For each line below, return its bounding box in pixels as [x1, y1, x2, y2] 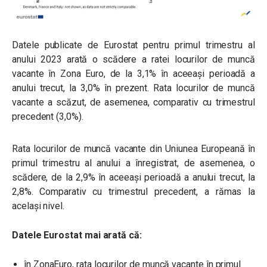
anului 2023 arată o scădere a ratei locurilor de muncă [12, 53, 255, 65]
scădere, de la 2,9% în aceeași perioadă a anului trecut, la [12, 171, 255, 183]
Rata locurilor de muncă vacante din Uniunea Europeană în [12, 142, 255, 154]
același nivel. [12, 200, 67, 212]
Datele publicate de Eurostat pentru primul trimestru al [12, 39, 255, 51]
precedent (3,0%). [12, 110, 86, 122]
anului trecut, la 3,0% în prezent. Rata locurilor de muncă [12, 82, 255, 94]
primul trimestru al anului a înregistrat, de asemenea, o [12, 157, 255, 169]
